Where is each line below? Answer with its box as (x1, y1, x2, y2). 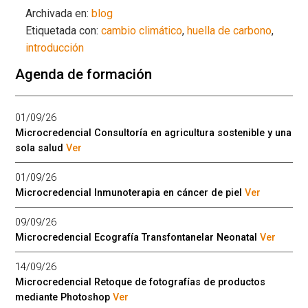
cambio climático (101, 23, 183, 37)
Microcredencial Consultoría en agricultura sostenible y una (15, 126, 292, 139)
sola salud (15, 142, 67, 154)
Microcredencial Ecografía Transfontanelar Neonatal (15, 231, 261, 243)
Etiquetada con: (25, 23, 102, 37)
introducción (25, 41, 85, 54)
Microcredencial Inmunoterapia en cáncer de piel (15, 186, 245, 199)
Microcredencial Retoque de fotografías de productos (15, 276, 266, 288)
